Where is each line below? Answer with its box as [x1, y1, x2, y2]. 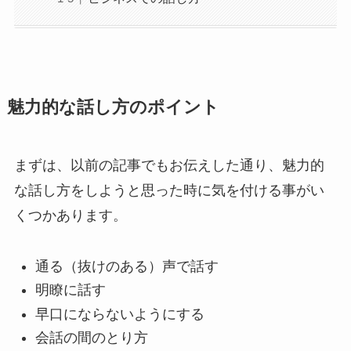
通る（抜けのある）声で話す [34, 258, 219, 274]
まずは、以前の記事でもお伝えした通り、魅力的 [13, 157, 324, 174]
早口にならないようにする [34, 306, 204, 322]
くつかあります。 [13, 208, 127, 224]
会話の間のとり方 [34, 330, 148, 346]
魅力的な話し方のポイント [6, 98, 219, 118]
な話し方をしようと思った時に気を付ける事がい [13, 183, 324, 199]
